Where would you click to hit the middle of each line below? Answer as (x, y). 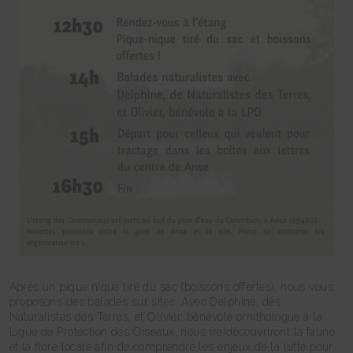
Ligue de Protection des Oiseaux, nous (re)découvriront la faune (172, 332)
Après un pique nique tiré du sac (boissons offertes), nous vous (171, 287)
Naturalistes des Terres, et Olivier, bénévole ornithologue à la (165, 317)
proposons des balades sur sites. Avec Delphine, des (145, 302)
